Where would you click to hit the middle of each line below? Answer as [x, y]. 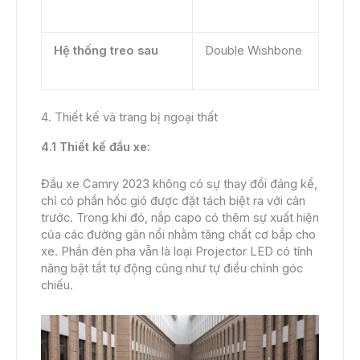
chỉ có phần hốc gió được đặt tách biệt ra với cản [173, 201]
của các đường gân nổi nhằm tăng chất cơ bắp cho [178, 235]
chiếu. [57, 286]
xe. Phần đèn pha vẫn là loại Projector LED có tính [177, 252]
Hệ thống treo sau [106, 51]
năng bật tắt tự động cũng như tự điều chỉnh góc [172, 269]
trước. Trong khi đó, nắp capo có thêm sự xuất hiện [180, 218]
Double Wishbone [253, 51]
